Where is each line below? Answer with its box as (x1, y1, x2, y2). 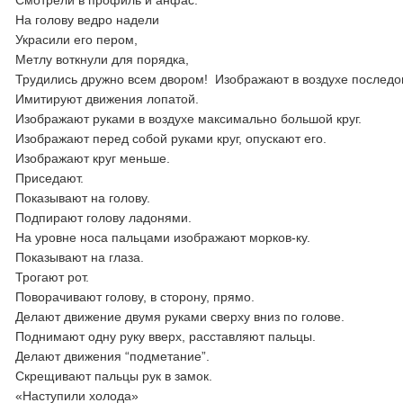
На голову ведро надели (15, 13, 160, 27)
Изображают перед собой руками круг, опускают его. (15, 131, 327, 146)
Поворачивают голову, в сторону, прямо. (15, 290, 255, 304)
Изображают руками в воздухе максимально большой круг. (15, 112, 363, 126)
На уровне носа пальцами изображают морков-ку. (15, 230, 311, 245)
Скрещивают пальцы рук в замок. (15, 369, 213, 383)
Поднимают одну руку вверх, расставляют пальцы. (15, 329, 317, 344)
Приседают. (15, 171, 85, 185)
